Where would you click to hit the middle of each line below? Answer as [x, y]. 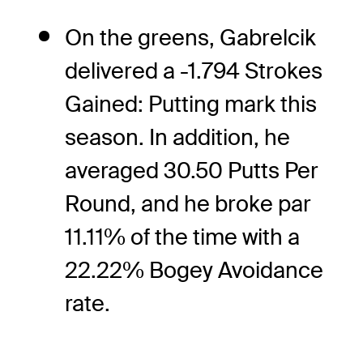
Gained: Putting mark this [191, 104]
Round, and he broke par [188, 203]
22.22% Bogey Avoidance [194, 270]
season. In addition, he [177, 137]
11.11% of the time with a [182, 237]
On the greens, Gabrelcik [190, 37]
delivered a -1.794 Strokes [194, 70]
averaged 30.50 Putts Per [192, 170]
